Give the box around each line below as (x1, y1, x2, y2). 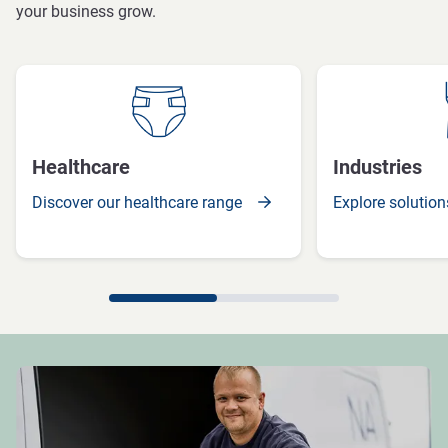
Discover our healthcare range (32, 193, 250, 212)
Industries (333, 155, 422, 179)
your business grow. (16, 2, 156, 21)
